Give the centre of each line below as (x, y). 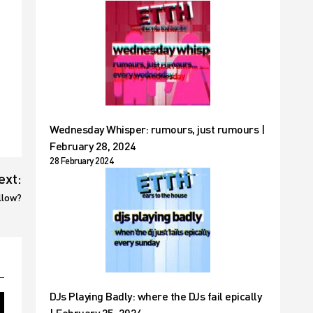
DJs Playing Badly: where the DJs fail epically (155, 296)
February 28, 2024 (93, 146)
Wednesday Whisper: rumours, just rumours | (157, 129)
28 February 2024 (81, 161)
